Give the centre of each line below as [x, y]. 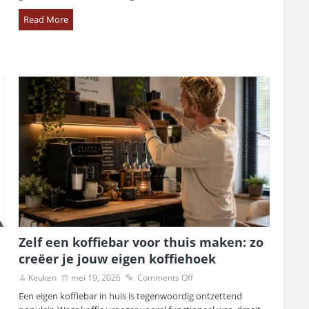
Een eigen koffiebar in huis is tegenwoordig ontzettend [131, 296]
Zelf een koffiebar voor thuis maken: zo [141, 242]
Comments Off [166, 278]
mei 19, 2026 [96, 278]
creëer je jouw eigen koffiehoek [118, 259]
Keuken [43, 278]
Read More [46, 20]
